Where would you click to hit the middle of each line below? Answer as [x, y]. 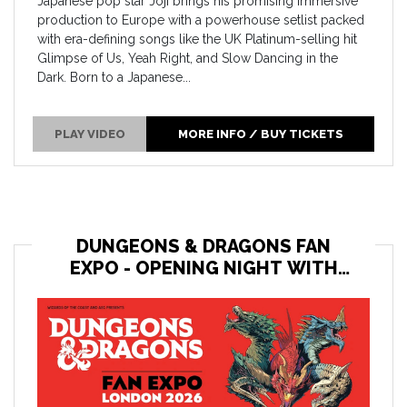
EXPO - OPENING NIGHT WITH [203, 268]
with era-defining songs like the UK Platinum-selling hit [197, 39]
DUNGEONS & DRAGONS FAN [203, 246]
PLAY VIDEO [89, 134]
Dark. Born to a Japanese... [114, 77]
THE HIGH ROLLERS [203, 289]
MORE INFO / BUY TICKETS [260, 134]
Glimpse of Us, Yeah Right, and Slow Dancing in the [188, 58]
